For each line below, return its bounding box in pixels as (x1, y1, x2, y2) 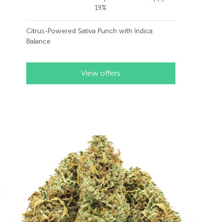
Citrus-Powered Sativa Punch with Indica (26, 27, 153, 35)
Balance (26, 37, 51, 46)
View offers (81, 68, 121, 78)
